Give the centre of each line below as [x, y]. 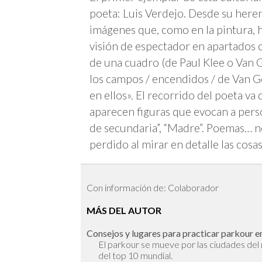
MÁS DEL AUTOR [124, 210]
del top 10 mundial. [135, 255]
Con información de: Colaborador [153, 187]
